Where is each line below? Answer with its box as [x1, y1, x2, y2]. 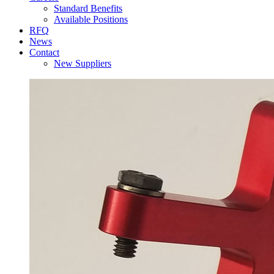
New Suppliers [54, 58, 111, 68]
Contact [29, 47, 59, 57]
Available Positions [54, 14, 128, 24]
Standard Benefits [54, 3, 122, 13]
